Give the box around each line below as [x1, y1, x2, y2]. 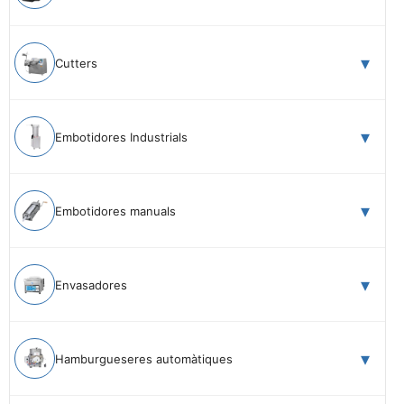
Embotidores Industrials [55, 129, 188, 144]
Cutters [55, 55, 97, 70]
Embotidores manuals [55, 203, 176, 218]
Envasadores [55, 277, 127, 292]
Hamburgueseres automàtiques [55, 351, 233, 366]
